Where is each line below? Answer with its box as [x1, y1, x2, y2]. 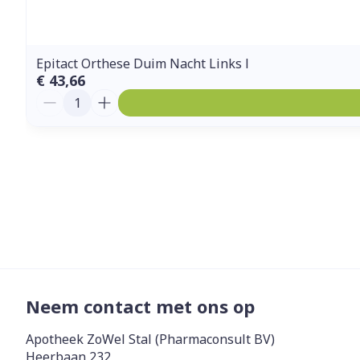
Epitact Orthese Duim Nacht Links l [36, 54, 249, 72]
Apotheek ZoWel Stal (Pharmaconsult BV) [26, 329, 275, 348]
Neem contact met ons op [26, 293, 255, 318]
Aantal [35, 87, 79, 105]
